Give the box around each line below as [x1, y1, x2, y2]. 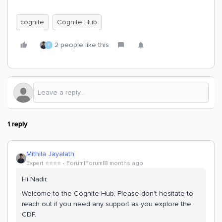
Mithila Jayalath [26, 150, 74, 158]
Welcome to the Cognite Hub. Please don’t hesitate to [22, 189, 193, 198]
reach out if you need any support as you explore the [22, 200, 191, 208]
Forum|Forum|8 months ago [66, 160, 143, 167]
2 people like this [55, 41, 109, 49]
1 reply [7, 120, 27, 128]
